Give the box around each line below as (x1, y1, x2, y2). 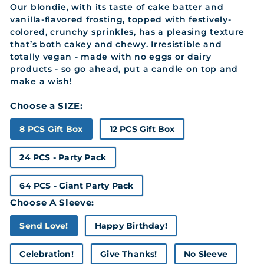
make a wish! (10, 76, 72, 87)
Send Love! (19, 220, 68, 231)
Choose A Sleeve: (10, 197, 95, 208)
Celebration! (19, 249, 74, 259)
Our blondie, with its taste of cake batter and (10, 2, 224, 12)
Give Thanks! (100, 249, 157, 259)
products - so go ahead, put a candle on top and (10, 64, 238, 74)
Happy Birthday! (94, 220, 167, 231)
